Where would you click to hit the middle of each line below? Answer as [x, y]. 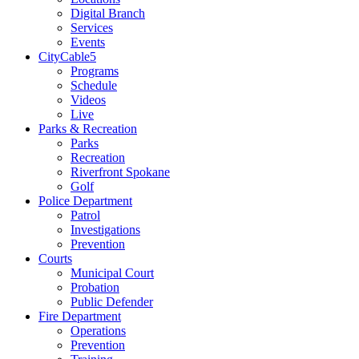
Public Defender [112, 301]
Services [92, 27]
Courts [55, 258]
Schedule [94, 85]
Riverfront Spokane [120, 171]
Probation [95, 287]
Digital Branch [108, 13]
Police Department [85, 200]
